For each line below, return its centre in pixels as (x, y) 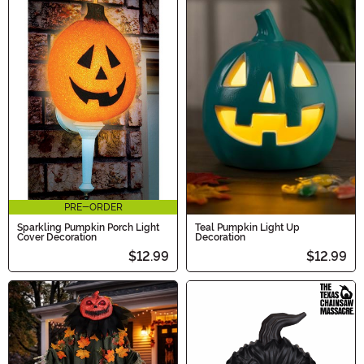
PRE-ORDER (93, 207)
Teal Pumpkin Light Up (247, 227)
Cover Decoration (57, 237)
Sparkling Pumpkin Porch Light (88, 227)
